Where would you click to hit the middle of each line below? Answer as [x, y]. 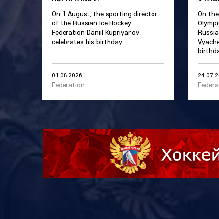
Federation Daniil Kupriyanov [96, 32]
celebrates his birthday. [88, 42]
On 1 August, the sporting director [105, 14]
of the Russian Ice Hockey [91, 23]
